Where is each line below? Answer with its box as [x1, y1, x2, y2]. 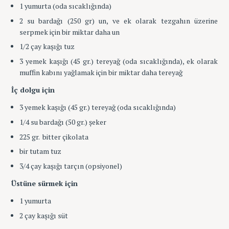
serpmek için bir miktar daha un [19, 27, 120, 37]
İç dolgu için [11, 85, 55, 95]
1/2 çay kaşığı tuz [19, 41, 75, 52]
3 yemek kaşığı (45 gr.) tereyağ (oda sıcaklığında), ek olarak [19, 56, 218, 66]
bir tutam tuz [19, 146, 61, 156]
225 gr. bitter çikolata [19, 131, 88, 142]
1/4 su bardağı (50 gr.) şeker [19, 117, 106, 127]
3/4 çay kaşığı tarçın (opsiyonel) [19, 161, 122, 171]
